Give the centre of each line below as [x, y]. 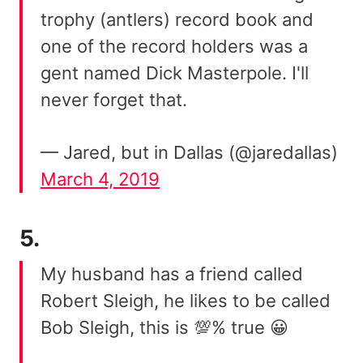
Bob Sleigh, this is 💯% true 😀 [164, 327]
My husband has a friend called [172, 273]
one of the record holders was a [174, 46]
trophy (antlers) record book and [177, 19]
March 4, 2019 [100, 179]
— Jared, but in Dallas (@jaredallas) [189, 152]
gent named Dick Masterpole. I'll [175, 73]
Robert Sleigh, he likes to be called [186, 300]
